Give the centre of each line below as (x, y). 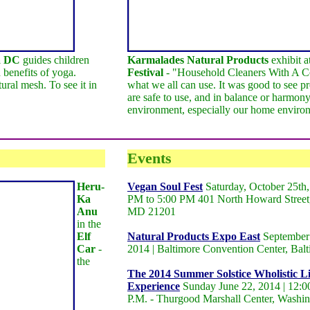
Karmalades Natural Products (198, 60)
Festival (145, 73)
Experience (153, 286)
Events (149, 158)
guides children (55, 60)
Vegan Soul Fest (165, 186)
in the (89, 224)
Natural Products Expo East (193, 236)
